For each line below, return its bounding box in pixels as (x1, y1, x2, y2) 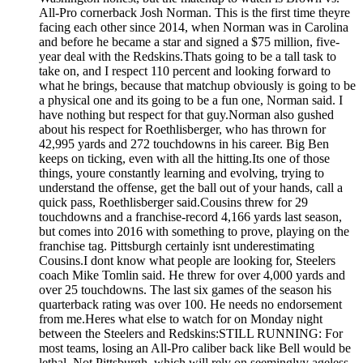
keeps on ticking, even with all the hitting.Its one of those (39, 151, 330, 165)
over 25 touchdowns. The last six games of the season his (39, 282, 331, 297)
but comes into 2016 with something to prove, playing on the (39, 224, 349, 238)
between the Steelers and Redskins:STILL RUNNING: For (39, 326, 343, 340)
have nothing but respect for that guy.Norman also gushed (39, 107, 334, 122)
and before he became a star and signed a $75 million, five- (39, 34, 340, 49)
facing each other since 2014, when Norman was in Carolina (39, 19, 348, 34)
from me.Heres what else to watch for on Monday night (39, 311, 322, 326)
